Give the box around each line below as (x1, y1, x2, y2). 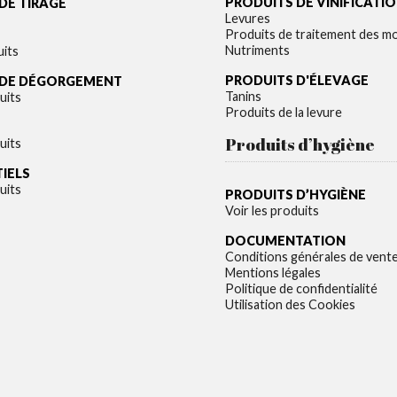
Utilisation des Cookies (225, 297, 355, 312)
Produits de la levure (225, 105, 342, 120)
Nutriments (225, 43, 290, 58)
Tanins (225, 89, 261, 104)
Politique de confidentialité (225, 281, 378, 296)
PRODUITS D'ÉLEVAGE (225, 73, 369, 88)
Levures (225, 11, 270, 26)
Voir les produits (225, 203, 319, 218)
